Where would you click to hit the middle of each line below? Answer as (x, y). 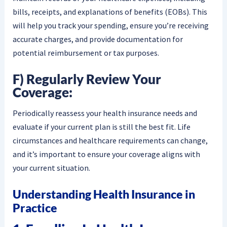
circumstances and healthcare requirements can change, (110, 140)
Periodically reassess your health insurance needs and (105, 113)
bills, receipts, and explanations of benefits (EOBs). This (110, 11)
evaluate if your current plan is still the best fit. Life (101, 126)
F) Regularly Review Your (87, 79)
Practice (35, 208)
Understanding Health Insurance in (104, 194)
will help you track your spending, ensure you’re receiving (110, 25)
